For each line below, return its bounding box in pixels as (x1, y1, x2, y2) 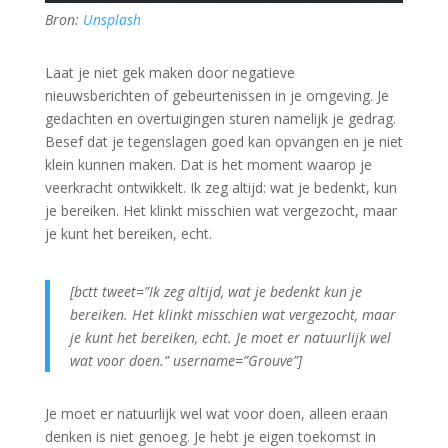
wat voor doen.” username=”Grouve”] (69, 351, 302, 371)
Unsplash (82, 10, 141, 30)
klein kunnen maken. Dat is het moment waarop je (44, 155, 372, 175)
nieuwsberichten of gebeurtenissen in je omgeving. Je (44, 86, 389, 106)
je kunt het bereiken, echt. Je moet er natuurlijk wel (69, 328, 391, 348)
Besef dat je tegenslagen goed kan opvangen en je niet (44, 132, 403, 152)
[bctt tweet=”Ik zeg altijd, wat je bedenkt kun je (69, 282, 362, 302)
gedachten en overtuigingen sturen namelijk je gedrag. (44, 109, 396, 129)
